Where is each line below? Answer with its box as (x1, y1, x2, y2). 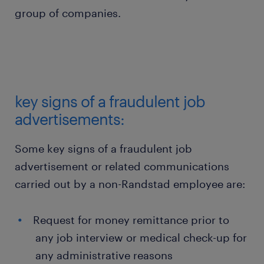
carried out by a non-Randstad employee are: (15, 177, 245, 190)
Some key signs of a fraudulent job (15, 142, 192, 155)
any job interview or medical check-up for (35, 231, 247, 244)
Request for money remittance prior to (33, 213, 229, 226)
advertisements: (15, 110, 124, 128)
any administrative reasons (35, 249, 173, 262)
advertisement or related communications (15, 160, 229, 173)
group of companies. (15, 6, 121, 19)
